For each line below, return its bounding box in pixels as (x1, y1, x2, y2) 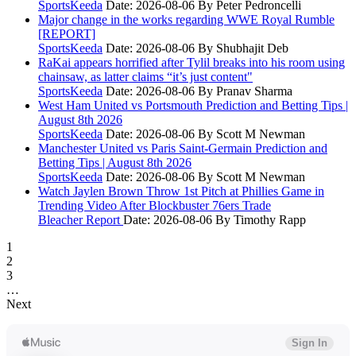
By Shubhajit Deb (198, 41, 288, 55)
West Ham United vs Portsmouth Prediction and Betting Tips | (38, 98, 348, 112)
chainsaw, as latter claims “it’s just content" (38, 69, 253, 83)
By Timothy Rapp (215, 212, 306, 226)
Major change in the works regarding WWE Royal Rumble (38, 12, 335, 26)
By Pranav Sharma (198, 83, 292, 98)
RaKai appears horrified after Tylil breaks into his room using (38, 55, 345, 69)
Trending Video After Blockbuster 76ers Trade (38, 198, 271, 212)
